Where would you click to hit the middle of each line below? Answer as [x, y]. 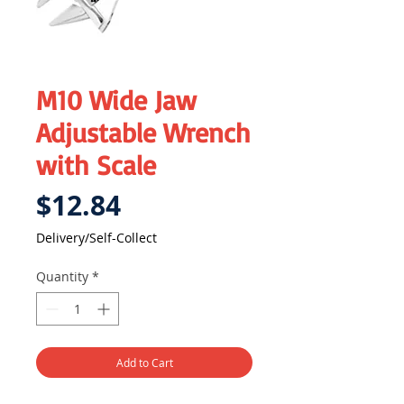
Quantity [62, 277]
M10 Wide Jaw [116, 100]
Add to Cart [144, 363]
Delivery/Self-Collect [96, 238]
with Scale [96, 165]
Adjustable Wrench [143, 133]
